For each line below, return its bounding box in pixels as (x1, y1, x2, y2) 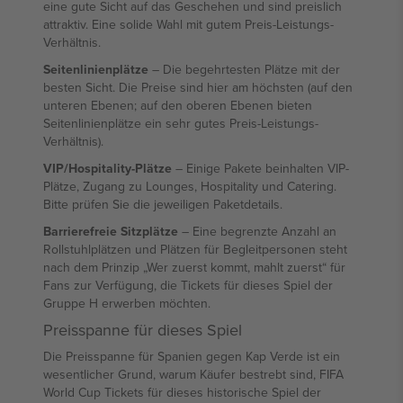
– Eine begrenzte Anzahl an (178, 222, 336, 240)
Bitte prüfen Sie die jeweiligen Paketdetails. (43, 195, 282, 213)
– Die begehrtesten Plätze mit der (148, 60, 340, 78)
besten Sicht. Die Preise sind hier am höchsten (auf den (43, 78, 353, 96)
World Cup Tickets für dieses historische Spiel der (43, 383, 321, 401)
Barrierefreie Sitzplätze (43, 222, 178, 240)
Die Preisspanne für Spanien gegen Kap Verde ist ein (43, 347, 340, 365)
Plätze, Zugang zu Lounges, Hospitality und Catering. (43, 177, 336, 195)
